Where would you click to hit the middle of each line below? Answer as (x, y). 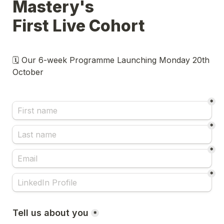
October (29, 72)
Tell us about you (50, 213)
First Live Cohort (80, 26)
